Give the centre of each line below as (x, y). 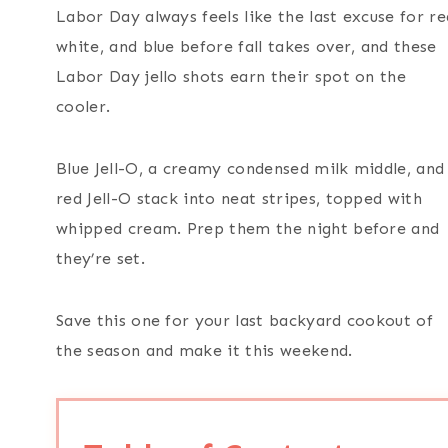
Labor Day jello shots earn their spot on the (231, 76)
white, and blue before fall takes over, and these (246, 46)
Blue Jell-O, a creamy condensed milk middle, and (250, 168)
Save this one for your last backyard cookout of (245, 320)
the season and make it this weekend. (204, 350)
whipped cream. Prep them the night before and (248, 228)
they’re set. (100, 258)
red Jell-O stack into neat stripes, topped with (239, 198)
